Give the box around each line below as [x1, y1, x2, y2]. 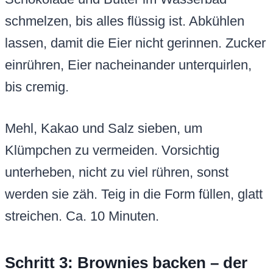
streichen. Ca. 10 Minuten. [5, 208, 159, 224]
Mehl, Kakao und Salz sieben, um [5, 121, 202, 136]
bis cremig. [5, 79, 69, 95]
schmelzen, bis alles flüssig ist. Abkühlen [5, 13, 244, 29]
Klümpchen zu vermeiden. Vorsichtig [5, 143, 219, 158]
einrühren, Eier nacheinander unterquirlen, [5, 57, 252, 73]
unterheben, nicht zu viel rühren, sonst [5, 165, 229, 180]
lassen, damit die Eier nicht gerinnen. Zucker [5, 35, 266, 51]
